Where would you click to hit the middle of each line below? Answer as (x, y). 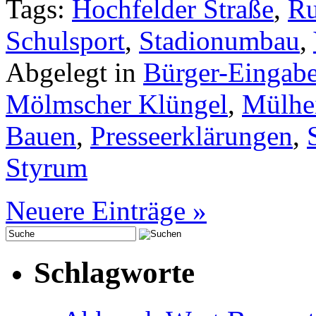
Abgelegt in (74, 73)
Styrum (47, 168)
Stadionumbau (219, 41)
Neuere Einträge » (106, 211)
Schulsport (65, 41)
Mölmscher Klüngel (117, 104)
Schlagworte (114, 273)
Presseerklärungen (192, 136)
